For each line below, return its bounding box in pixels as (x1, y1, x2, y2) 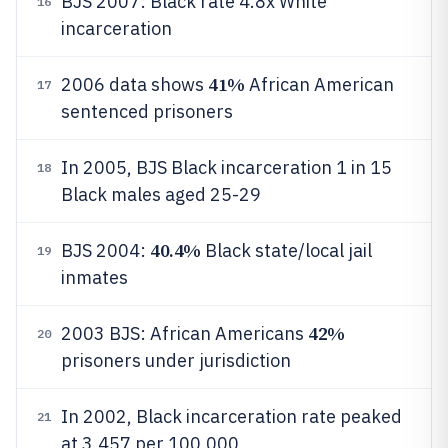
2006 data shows (61, 73, 208, 96)
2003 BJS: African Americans (61, 322, 308, 345)
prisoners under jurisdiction (61, 349, 291, 372)
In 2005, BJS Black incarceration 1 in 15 (61, 156, 392, 179)
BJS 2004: (61, 239, 150, 262)
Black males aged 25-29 (61, 183, 261, 206)
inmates (61, 266, 128, 289)
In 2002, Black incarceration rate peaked (61, 405, 402, 428)
